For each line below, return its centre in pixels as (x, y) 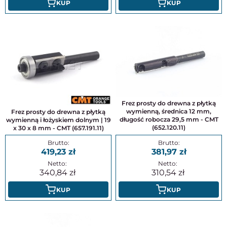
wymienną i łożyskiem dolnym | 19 (58, 120)
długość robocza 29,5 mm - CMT (169, 120)
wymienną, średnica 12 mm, (169, 111)
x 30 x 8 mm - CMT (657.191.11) (58, 128)
